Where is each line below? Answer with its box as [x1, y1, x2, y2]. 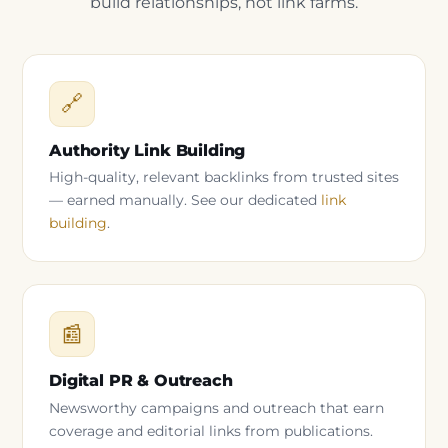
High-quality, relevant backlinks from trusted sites [49, 169, 399, 186]
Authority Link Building [49, 139, 246, 160]
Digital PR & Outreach [49, 370, 233, 391]
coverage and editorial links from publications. [49, 422, 373, 439]
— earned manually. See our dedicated [49, 192, 321, 209]
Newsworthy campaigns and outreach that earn [49, 399, 384, 416]
